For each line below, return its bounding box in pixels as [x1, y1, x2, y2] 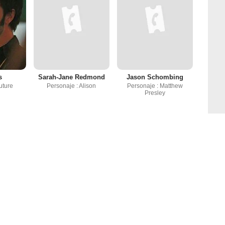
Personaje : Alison [47, 82, 96, 90]
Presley [144, 89, 165, 97]
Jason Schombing [126, 73, 183, 81]
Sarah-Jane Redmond [38, 73, 105, 81]
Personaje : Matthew [127, 82, 183, 90]
